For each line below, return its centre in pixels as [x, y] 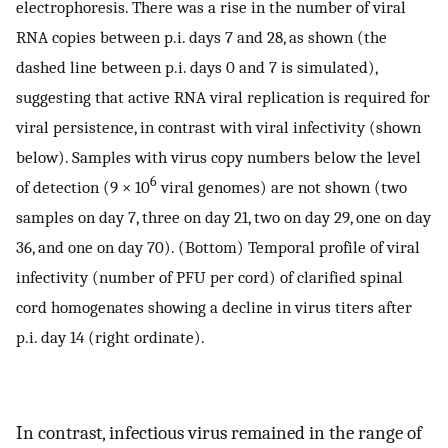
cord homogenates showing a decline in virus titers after [214, 306]
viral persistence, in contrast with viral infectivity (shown [218, 126]
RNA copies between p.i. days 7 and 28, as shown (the [201, 36]
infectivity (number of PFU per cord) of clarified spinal [209, 276]
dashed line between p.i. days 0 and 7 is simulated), [196, 66]
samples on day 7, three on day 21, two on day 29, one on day [223, 216]
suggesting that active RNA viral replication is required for [223, 96]
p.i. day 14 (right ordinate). [110, 336]
